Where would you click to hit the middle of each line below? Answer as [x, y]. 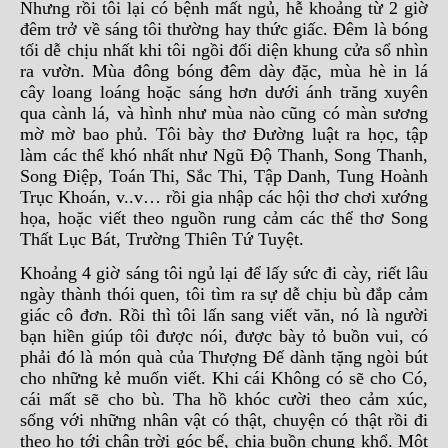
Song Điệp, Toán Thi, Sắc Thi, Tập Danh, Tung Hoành [224, 176]
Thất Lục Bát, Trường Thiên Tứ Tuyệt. [162, 239]
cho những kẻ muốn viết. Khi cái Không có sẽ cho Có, [224, 378]
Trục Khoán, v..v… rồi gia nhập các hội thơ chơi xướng [224, 197]
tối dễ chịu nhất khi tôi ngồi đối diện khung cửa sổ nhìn [224, 50]
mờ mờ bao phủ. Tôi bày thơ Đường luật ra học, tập [224, 134]
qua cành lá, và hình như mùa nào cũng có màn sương [224, 113]
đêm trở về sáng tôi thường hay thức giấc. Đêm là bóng [224, 29]
